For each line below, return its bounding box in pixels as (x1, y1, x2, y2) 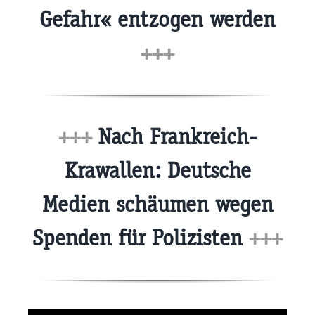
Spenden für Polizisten (32, 224, 249, 252)
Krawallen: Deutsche (64, 157, 251, 185)
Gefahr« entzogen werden (39, 5, 276, 33)
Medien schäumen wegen (41, 191, 274, 219)
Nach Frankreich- (92, 123, 257, 151)
